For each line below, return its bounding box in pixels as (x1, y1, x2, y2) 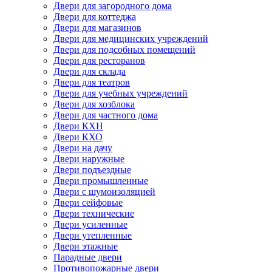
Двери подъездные (53, 165, 131, 175)
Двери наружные (53, 154, 124, 164)
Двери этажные (53, 241, 118, 251)
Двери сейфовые (53, 197, 123, 208)
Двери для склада (53, 66, 126, 76)
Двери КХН (53, 121, 103, 131)
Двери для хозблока (53, 99, 135, 109)
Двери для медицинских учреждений (53, 33, 208, 44)
